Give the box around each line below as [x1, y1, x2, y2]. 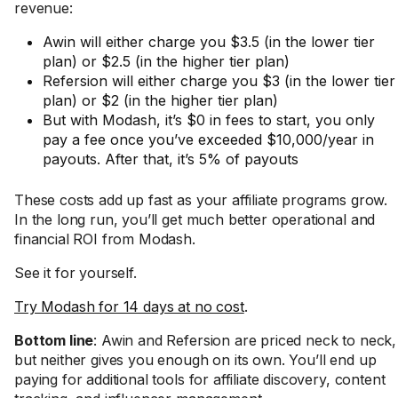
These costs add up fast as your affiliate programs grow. [14, 191, 388, 209]
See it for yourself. [14, 264, 137, 282]
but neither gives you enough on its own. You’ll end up [14, 351, 377, 369]
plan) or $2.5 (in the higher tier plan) [43, 52, 290, 70]
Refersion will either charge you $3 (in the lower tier [43, 72, 395, 90]
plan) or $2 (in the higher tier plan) [43, 92, 278, 109]
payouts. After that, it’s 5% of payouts [43, 150, 298, 168]
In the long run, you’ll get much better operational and [14, 211, 376, 228]
